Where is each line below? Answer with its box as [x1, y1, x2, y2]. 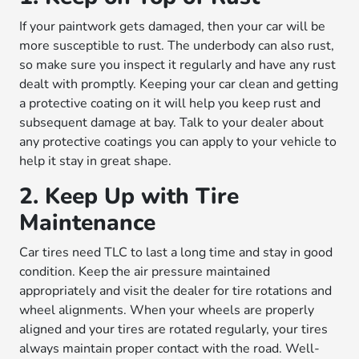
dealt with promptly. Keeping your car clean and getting [19, 75, 339, 93]
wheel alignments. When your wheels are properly [19, 301, 315, 319]
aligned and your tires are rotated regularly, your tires [19, 321, 329, 338]
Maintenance [19, 208, 156, 238]
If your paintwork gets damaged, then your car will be [19, 18, 326, 35]
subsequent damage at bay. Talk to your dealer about [19, 114, 325, 131]
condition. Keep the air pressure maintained [19, 263, 271, 280]
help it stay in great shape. [19, 152, 172, 170]
